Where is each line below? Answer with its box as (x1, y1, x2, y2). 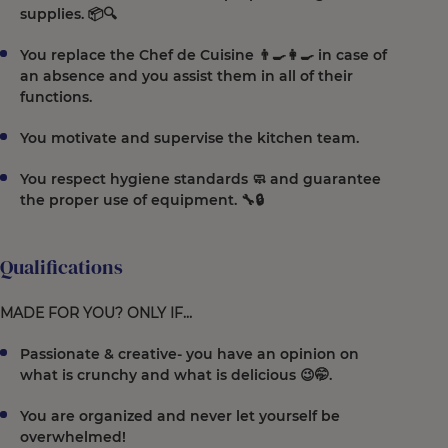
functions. (20, 88, 92, 106)
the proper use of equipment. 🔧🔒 (20, 191, 264, 209)
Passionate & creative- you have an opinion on (20, 345, 359, 363)
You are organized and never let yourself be (20, 407, 340, 425)
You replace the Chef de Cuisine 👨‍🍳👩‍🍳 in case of (20, 46, 387, 64)
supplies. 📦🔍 (20, 5, 117, 23)
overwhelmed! (20, 428, 126, 446)
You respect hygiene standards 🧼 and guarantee (20, 170, 381, 188)
